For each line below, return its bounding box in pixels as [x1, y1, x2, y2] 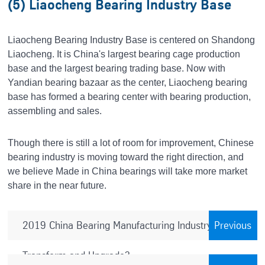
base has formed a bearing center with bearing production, [8, 92, 251, 102]
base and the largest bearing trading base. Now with [8, 63, 226, 74]
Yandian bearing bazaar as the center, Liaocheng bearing [8, 77, 248, 88]
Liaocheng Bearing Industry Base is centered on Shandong [8, 35, 256, 46]
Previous [214, 219, 252, 232]
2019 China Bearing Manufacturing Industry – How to [22, 219, 254, 232]
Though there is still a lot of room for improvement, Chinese [8, 138, 254, 148]
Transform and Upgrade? [22, 249, 131, 262]
